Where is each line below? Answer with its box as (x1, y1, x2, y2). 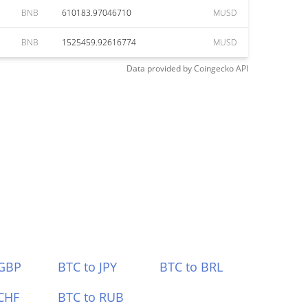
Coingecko (194, 63, 234, 74)
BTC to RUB (57, 289, 124, 305)
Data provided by (126, 63, 192, 74)
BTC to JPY (57, 258, 117, 275)
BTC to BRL (159, 258, 223, 275)
